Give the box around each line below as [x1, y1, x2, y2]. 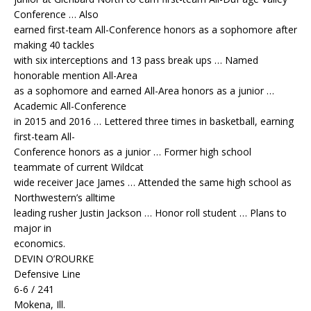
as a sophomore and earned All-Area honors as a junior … [14, 84, 274, 98]
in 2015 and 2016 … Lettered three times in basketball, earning [14, 115, 294, 128]
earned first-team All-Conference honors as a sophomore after [14, 23, 297, 37]
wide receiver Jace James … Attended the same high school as [14, 176, 292, 190]
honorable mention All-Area [14, 69, 137, 83]
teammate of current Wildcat [14, 160, 144, 174]
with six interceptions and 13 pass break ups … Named [14, 53, 258, 67]
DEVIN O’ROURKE [14, 252, 94, 266]
